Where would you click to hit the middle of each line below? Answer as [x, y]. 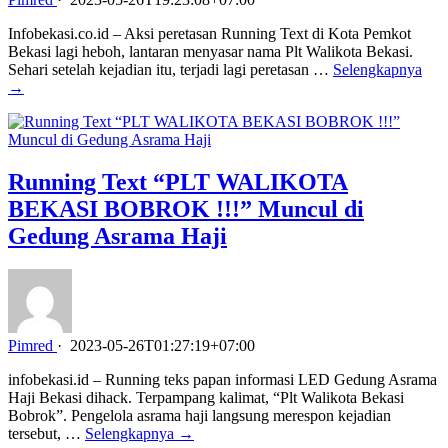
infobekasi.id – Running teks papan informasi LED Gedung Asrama [222, 380]
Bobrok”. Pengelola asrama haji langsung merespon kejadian [199, 416]
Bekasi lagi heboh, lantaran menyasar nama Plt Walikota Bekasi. [210, 51]
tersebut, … [46, 434]
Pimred [30, 346]
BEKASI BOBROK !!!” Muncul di [186, 208]
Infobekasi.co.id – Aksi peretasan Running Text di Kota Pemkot [209, 33]
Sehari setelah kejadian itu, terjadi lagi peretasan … [170, 69]
